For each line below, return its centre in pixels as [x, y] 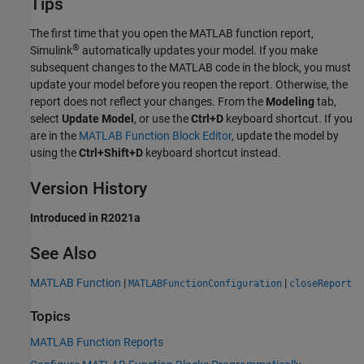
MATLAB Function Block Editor [155, 136]
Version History [89, 188]
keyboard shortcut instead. [212, 153]
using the [54, 153]
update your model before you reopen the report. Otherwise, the [189, 84]
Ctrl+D [207, 119]
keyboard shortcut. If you [288, 119]
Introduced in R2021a [85, 218]
